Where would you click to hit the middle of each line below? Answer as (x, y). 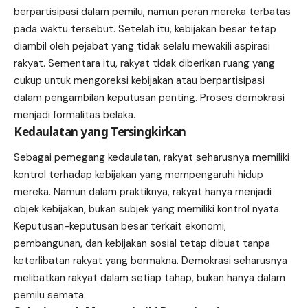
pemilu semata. (50, 295)
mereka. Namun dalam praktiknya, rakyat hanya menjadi (143, 192)
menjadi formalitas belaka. (75, 114)
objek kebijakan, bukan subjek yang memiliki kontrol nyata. (147, 209)
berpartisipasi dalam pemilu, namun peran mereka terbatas (152, 11)
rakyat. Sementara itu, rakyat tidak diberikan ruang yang (144, 63)
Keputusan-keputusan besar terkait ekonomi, (120, 227)
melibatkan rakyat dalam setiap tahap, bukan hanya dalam (150, 278)
